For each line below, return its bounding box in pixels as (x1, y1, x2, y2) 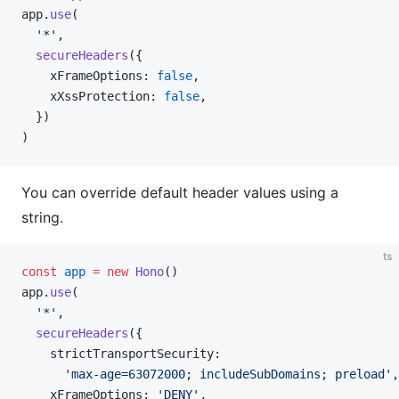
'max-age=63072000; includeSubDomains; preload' (21, 367, 392, 381)
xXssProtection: (21, 89, 164, 103)
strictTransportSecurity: (21, 346, 221, 361)
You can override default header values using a (21, 183, 338, 201)
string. (21, 208, 63, 226)
